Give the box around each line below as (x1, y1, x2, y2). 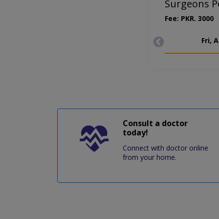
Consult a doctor (122, 118, 188, 129)
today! (122, 127, 148, 138)
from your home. (122, 153, 176, 162)
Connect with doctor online (122, 143, 208, 153)
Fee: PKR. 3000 (165, 14, 214, 23)
